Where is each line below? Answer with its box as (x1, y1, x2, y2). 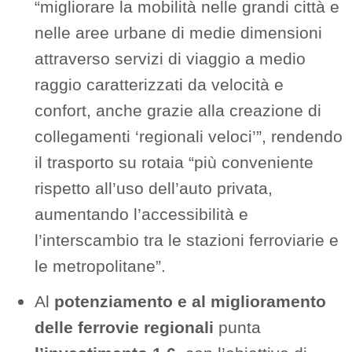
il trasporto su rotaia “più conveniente (35, 153, 313, 172)
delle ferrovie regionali (35, 318, 214, 337)
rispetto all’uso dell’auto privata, (35, 179, 273, 198)
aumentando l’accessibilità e (35, 205, 248, 224)
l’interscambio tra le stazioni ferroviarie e (35, 231, 339, 250)
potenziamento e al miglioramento (54, 292, 326, 311)
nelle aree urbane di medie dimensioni (35, 24, 322, 42)
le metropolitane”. (35, 257, 166, 276)
